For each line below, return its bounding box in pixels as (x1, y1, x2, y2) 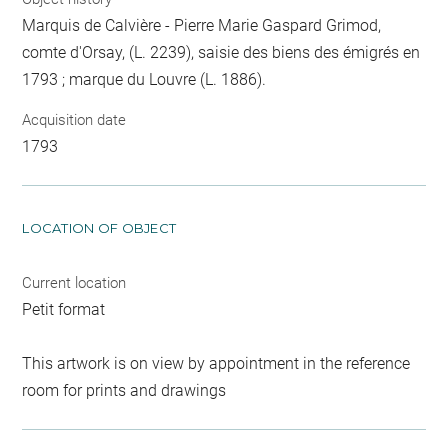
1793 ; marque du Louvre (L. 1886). (22, 70, 267, 89)
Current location (22, 273, 127, 292)
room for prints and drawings (22, 380, 227, 400)
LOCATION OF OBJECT (22, 219, 177, 236)
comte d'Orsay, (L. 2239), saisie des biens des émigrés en (22, 43, 421, 62)
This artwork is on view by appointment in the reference (22, 353, 411, 373)
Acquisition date (22, 110, 127, 129)
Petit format (22, 299, 106, 319)
